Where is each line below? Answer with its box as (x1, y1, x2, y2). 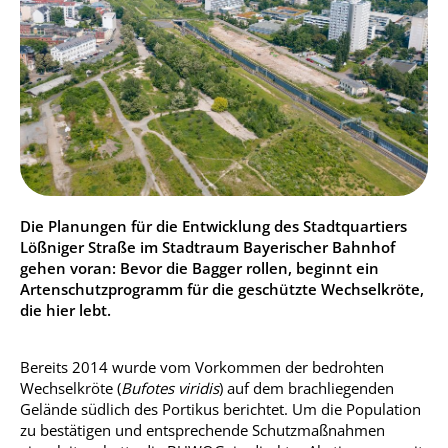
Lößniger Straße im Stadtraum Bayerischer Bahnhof (20, 237, 395, 257)
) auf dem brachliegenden (219, 378, 394, 398)
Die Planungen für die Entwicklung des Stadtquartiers (20, 216, 407, 236)
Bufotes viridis (121, 378, 219, 398)
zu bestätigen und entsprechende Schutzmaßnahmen (20, 420, 385, 440)
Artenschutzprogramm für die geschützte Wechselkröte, (20, 279, 424, 299)
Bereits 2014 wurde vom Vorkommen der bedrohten (20, 357, 384, 377)
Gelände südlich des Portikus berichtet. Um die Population (20, 399, 421, 419)
